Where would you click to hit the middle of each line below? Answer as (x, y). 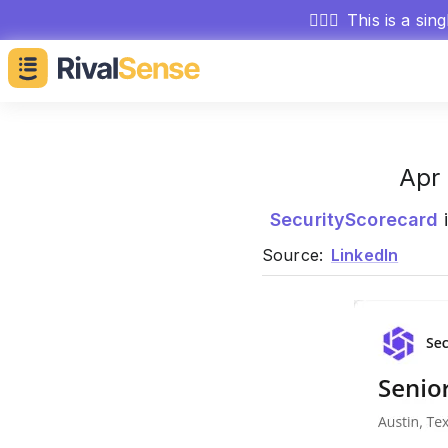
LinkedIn (364, 255)
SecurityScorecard (354, 219)
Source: (292, 255)
